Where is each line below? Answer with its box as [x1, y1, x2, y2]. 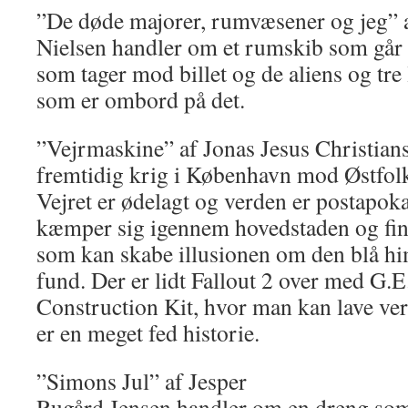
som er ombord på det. [36, 84, 245, 115]
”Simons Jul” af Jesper [36, 365, 247, 396]
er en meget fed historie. [36, 317, 260, 348]
